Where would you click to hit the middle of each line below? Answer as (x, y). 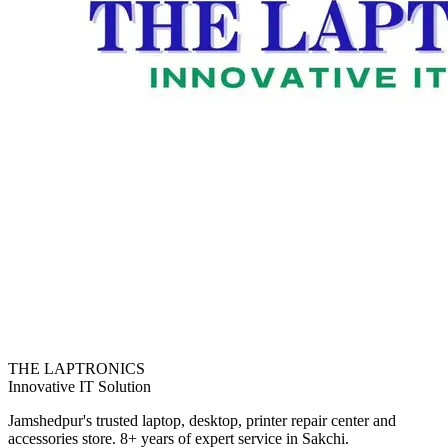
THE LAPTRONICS (76, 368)
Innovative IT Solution (79, 386)
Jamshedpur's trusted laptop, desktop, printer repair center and (202, 420)
